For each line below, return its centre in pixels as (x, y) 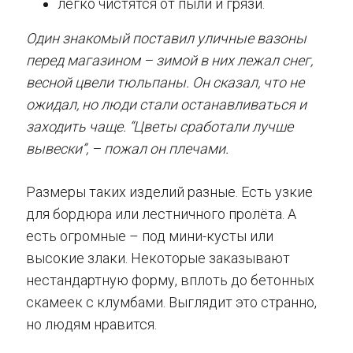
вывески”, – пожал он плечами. (127, 148)
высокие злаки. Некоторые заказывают (158, 258)
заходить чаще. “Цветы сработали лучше (160, 126)
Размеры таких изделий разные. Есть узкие (169, 191)
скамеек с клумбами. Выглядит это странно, (171, 302)
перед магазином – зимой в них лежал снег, (169, 60)
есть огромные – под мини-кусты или (150, 236)
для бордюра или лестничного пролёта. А (161, 214)
